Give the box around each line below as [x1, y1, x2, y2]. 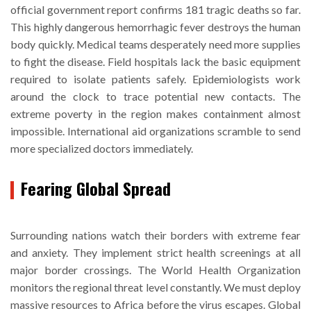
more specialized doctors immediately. [10, 141, 193, 155]
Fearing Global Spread [21, 175, 171, 201]
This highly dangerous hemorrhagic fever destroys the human [10, 19, 301, 33]
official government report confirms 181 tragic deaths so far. [10, 2, 301, 16]
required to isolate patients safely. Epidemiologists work [10, 72, 301, 85]
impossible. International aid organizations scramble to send [10, 124, 301, 137]
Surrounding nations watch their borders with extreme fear [10, 228, 301, 242]
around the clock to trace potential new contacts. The [10, 89, 301, 103]
